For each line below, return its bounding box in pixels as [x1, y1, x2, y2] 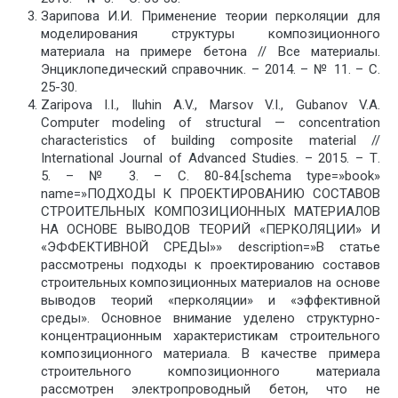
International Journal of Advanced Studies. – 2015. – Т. [40, 150, 380, 167]
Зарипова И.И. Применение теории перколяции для [40, 8, 380, 25]
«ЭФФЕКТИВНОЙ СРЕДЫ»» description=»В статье [40, 239, 380, 256]
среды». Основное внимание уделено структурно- [40, 310, 380, 327]
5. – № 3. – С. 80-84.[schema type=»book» [40, 168, 380, 185]
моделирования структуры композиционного [40, 26, 380, 43]
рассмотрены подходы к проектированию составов [40, 257, 380, 274]
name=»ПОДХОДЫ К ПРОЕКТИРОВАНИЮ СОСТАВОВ [40, 186, 380, 203]
